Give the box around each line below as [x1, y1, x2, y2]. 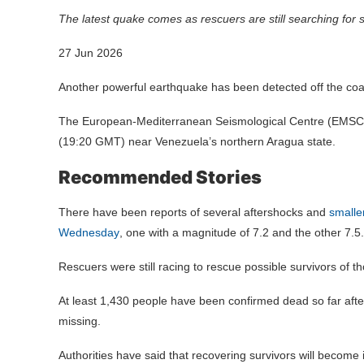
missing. [58, 314, 101, 327]
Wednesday [58, 226, 119, 239]
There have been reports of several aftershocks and [58, 206, 329, 219]
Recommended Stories [58, 167, 262, 188]
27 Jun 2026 [58, 46, 123, 59]
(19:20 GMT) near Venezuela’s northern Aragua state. [58, 135, 336, 148]
